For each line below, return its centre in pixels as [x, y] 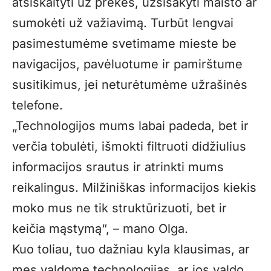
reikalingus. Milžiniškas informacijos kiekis [134, 187]
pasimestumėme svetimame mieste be [124, 43]
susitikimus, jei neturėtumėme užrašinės [130, 84]
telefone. [38, 105]
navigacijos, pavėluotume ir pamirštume [127, 64]
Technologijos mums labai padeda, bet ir [132, 126]
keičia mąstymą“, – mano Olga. [100, 228]
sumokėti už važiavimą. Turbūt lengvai [123, 23]
